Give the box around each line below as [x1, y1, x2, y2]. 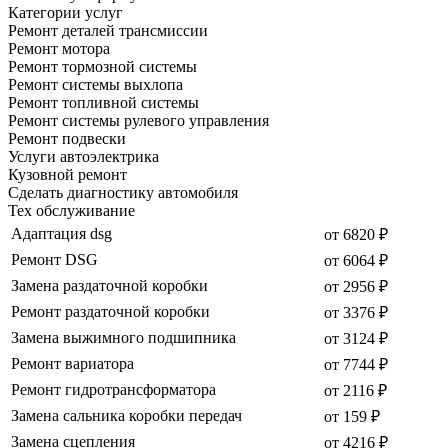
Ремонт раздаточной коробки [11, 303, 210, 321]
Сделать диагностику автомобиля [8, 184, 238, 202]
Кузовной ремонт [8, 166, 127, 184]
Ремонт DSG [11, 251, 98, 269]
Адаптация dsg [11, 225, 112, 243]
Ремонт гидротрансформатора [11, 381, 216, 399]
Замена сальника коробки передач [11, 407, 242, 425]
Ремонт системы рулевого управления [8, 112, 269, 130]
